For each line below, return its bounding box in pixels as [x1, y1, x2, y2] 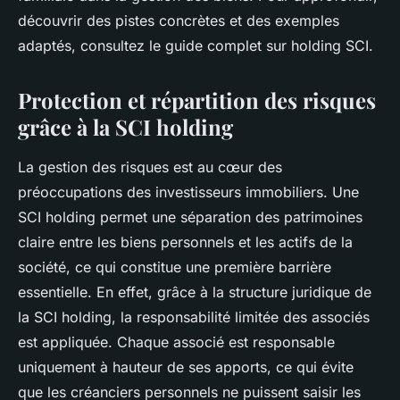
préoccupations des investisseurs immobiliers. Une [18, 182, 359, 201]
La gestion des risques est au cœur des [18, 157, 282, 176]
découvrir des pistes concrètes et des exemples [18, 11, 339, 29]
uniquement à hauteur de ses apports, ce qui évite [18, 357, 354, 376]
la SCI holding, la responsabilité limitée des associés [18, 307, 370, 326]
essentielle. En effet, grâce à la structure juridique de [18, 282, 371, 301]
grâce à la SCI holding [18, 112, 233, 141]
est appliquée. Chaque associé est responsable [18, 332, 335, 351]
